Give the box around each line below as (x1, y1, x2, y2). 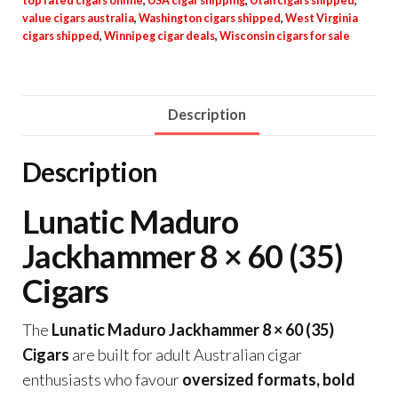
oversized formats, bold (182, 370, 355, 390)
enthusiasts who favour (22, 370, 182, 390)
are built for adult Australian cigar (69, 345, 302, 365)
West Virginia (285, 12, 358, 25)
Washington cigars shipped (139, 12, 281, 25)
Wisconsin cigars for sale (219, 29, 350, 43)
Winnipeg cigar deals (104, 29, 215, 43)
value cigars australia (22, 12, 134, 25)
